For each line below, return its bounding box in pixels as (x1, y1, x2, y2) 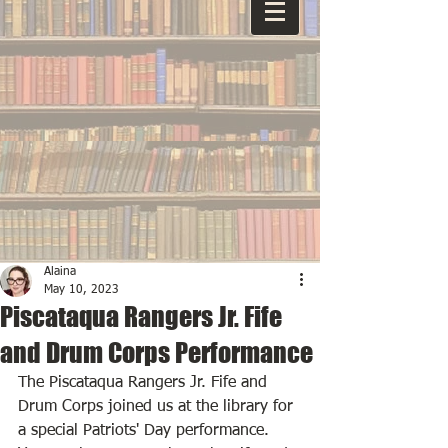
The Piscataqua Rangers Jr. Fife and (18, 375, 272, 391)
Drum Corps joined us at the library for (18, 399, 298, 415)
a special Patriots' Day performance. (18, 423, 274, 439)
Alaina (44, 266, 76, 278)
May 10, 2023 (44, 284, 119, 296)
